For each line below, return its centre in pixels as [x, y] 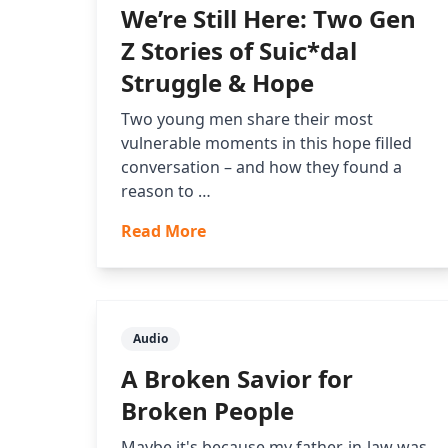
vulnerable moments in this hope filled [266, 143]
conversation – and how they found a [261, 167]
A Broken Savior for [237, 379]
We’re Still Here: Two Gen [268, 19]
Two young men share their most [247, 119]
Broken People [207, 411]
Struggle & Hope [217, 83]
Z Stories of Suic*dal [239, 51]
